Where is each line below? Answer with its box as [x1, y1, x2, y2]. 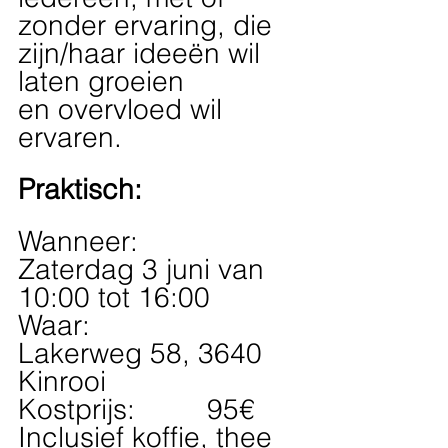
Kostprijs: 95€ [18, 392, 263, 427]
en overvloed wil [18, 92, 230, 127]
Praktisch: [18, 172, 142, 207]
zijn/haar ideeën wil [18, 36, 268, 71]
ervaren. [18, 120, 122, 155]
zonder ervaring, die [18, 8, 280, 43]
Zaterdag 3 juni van [18, 252, 272, 287]
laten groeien [18, 64, 192, 99]
